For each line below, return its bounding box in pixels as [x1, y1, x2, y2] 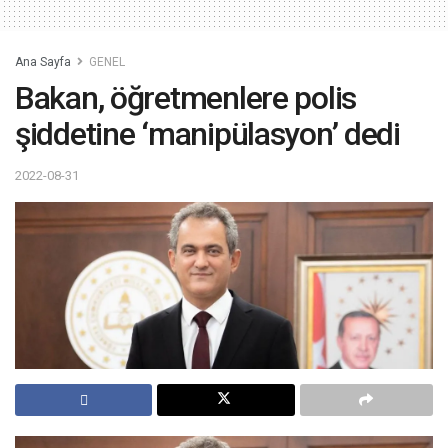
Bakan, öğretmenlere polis [15, 79, 356, 118]
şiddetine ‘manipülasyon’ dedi [15, 115, 400, 154]
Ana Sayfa [15, 55, 71, 70]
